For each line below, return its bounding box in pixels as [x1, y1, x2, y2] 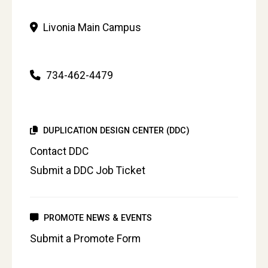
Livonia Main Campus [41, 21, 141, 33]
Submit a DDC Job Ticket [30, 164, 145, 176]
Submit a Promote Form [30, 233, 141, 245]
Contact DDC [30, 145, 89, 157]
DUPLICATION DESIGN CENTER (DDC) [41, 125, 190, 136]
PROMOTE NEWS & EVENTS [41, 213, 152, 224]
